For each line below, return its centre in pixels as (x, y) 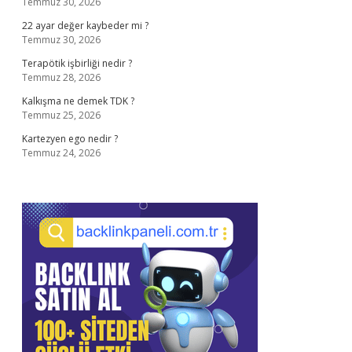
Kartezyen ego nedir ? (70, 139)
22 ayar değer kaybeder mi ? (85, 26)
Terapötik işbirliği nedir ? (77, 63)
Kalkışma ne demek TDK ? (78, 101)
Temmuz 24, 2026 (61, 153)
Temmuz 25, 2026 (61, 115)
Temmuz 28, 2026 (61, 77)
